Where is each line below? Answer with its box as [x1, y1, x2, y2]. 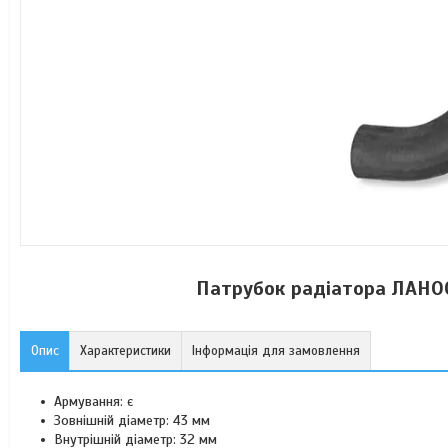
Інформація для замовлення [192, 343, 360, 359]
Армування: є [54, 393, 133, 410]
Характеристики [80, 343, 171, 359]
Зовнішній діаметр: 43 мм [54, 412, 210, 429]
